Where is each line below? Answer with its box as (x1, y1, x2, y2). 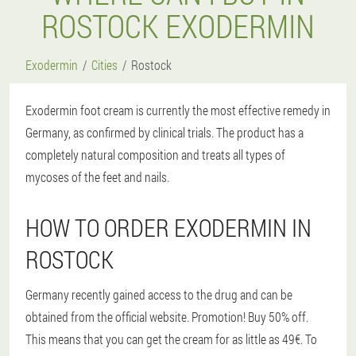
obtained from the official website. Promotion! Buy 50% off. (25, 308, 308, 325)
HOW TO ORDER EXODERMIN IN (25, 212, 311, 243)
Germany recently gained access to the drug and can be (25, 286, 292, 303)
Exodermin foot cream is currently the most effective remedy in (25, 102, 331, 118)
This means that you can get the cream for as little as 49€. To (25, 331, 317, 347)
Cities (91, 56, 118, 73)
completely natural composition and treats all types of (25, 146, 285, 163)
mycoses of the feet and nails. (25, 168, 169, 185)
